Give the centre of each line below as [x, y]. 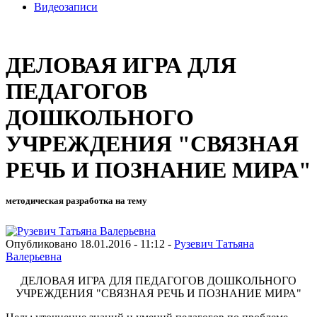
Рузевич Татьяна [214, 243]
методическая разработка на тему [76, 201]
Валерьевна [34, 256]
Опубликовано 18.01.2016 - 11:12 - [90, 243]
